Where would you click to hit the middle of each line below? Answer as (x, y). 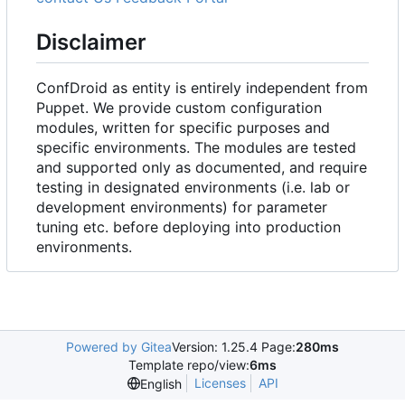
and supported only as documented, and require (202, 167)
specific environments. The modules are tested (196, 147)
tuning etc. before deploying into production (188, 226)
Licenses (220, 383)
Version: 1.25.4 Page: (234, 347)
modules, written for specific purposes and (183, 127)
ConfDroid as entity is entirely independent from (202, 87)
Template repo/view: (189, 365)
